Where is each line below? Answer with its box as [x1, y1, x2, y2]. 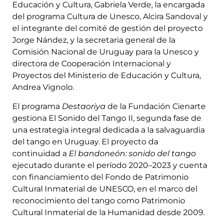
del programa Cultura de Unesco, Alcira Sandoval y [12, 12, 208, 22]
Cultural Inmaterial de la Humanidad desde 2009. [12, 207, 205, 217]
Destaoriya [62, 101, 106, 111]
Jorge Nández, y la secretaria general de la [12, 35, 175, 45]
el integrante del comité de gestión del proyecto [12, 24, 203, 33]
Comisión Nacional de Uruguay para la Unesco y [12, 47, 201, 57]
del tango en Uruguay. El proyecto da [12, 137, 158, 146]
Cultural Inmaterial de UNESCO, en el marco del [12, 184, 197, 193]
